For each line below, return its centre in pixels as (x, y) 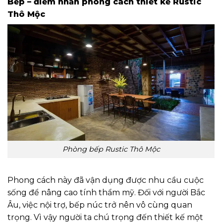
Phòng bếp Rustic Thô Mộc (111, 149)
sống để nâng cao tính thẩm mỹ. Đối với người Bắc (106, 192)
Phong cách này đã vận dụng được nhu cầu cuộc (106, 180)
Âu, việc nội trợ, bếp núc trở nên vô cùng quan (100, 205)
